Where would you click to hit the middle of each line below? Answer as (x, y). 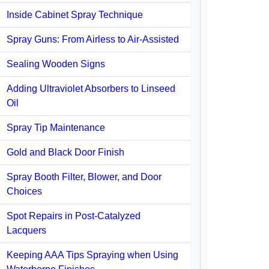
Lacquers (26, 230)
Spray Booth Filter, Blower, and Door (84, 177)
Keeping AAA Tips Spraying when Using (92, 255)
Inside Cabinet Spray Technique (75, 15)
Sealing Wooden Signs (56, 64)
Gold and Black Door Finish (65, 152)
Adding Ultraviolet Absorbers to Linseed (91, 89)
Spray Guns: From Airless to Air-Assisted (93, 39)
